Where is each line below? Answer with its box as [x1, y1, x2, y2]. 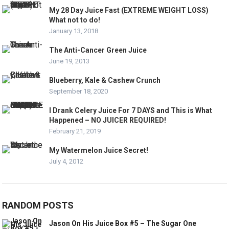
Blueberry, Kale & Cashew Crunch [49, 76, 161, 85]
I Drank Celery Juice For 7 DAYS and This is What [49, 106, 213, 115]
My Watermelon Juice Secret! [49, 146, 149, 155]
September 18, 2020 [49, 87, 108, 96]
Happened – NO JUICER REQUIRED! [49, 116, 167, 125]
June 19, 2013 [49, 57, 90, 65]
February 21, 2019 [49, 127, 101, 135]
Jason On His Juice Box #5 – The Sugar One [49, 219, 197, 228]
